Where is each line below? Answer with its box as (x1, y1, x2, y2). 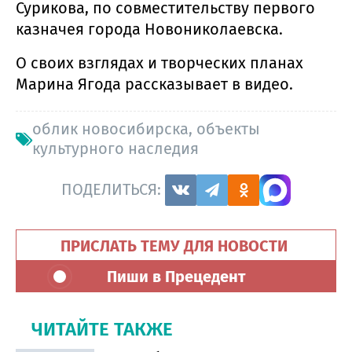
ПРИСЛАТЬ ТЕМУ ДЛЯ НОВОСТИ (60, 236, 291, 255)
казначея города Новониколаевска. (16, 19, 287, 38)
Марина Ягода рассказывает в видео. (16, 74, 297, 93)
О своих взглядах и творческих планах (16, 53, 303, 72)
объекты (196, 119, 260, 138)
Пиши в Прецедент (107, 266, 245, 286)
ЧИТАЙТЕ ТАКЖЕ (31, 317, 173, 340)
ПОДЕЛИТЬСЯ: (61, 180, 165, 200)
